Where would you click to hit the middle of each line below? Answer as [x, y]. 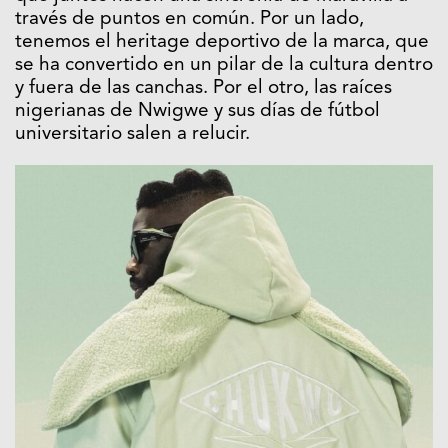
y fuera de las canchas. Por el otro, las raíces [203, 88]
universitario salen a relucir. [132, 134]
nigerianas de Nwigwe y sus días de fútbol [197, 111]
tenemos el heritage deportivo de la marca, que [222, 42]
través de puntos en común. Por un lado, [189, 19]
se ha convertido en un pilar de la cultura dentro [224, 65]
